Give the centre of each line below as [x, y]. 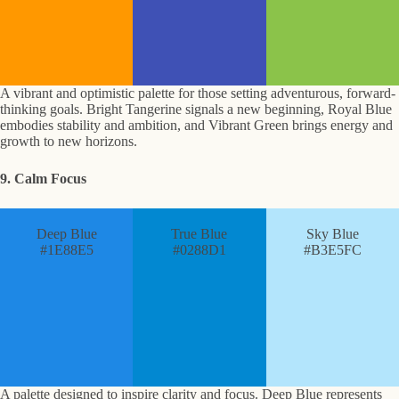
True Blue [199, 234]
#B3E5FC [332, 250]
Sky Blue [332, 234]
